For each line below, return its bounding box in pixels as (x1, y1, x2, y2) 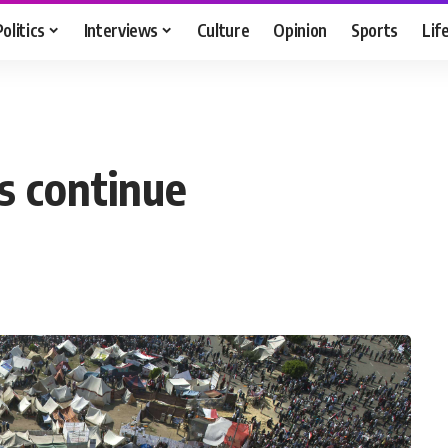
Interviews (83, 18, 159, 41)
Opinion (273, 18, 328, 41)
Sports (351, 18, 399, 41)
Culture (196, 18, 250, 41)
